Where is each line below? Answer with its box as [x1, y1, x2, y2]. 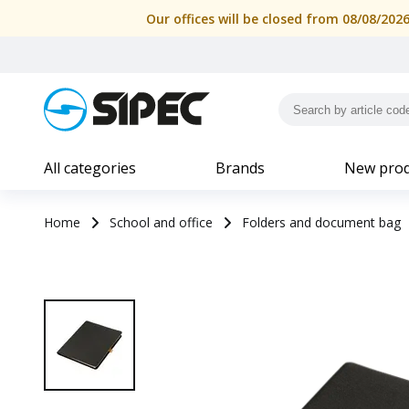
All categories [44, 158, 136, 178]
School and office [110, 214, 213, 231]
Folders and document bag [242, 214, 401, 231]
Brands [215, 158, 265, 178]
